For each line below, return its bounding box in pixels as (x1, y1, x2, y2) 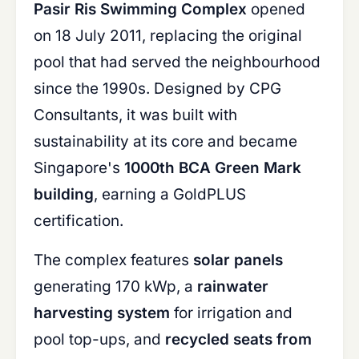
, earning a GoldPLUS (94, 185, 246, 204)
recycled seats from (165, 330, 312, 349)
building (34, 185, 94, 204)
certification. (34, 212, 123, 230)
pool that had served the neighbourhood (34, 53, 321, 71)
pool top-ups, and (34, 330, 165, 349)
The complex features (34, 251, 193, 269)
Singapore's (34, 159, 124, 177)
